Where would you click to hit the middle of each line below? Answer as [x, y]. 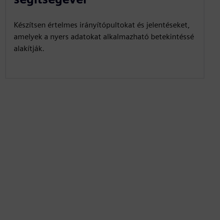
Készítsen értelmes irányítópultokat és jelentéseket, [102, 25]
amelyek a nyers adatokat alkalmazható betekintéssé [104, 37]
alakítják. [29, 48]
